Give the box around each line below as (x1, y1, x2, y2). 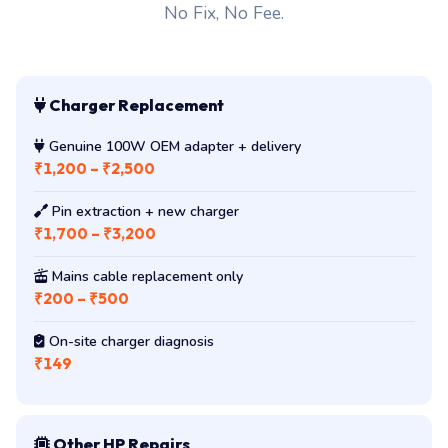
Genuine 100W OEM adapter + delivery (44, 136, 301, 156)
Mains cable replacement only (47, 266, 243, 286)
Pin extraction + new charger (47, 201, 239, 221)
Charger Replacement (45, 94, 224, 115)
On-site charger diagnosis (44, 331, 214, 351)
